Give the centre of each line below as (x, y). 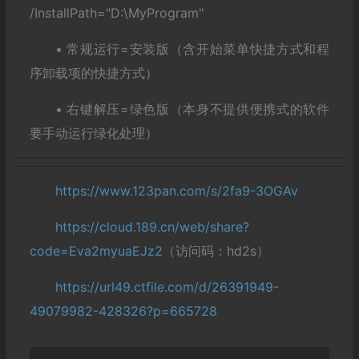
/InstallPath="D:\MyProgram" (116, 12)
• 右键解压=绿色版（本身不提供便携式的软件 (192, 109)
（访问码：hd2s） (216, 250)
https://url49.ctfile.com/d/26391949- (167, 286)
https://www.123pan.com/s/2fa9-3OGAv (176, 190)
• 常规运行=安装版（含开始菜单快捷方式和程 (192, 48)
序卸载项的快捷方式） (93, 73)
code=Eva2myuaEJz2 (96, 250)
